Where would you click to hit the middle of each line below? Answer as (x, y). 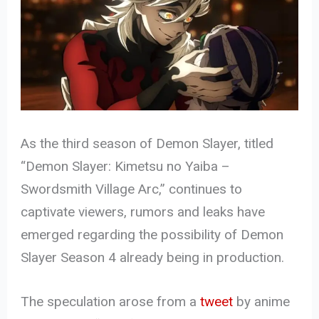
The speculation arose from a (111, 302)
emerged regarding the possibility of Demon (152, 234)
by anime (262, 302)
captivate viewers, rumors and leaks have (143, 211)
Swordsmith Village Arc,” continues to (132, 189)
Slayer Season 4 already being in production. (153, 257)
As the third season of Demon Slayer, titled (147, 143)
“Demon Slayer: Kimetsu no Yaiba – (126, 166)
